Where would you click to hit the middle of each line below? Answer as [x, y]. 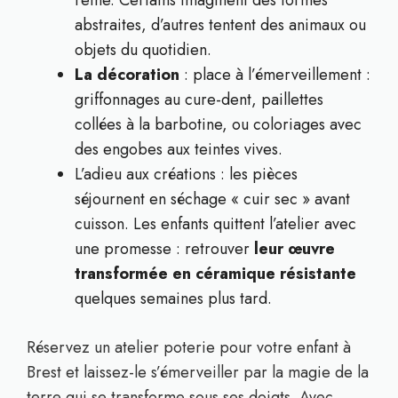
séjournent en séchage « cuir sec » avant [212, 199]
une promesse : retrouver [164, 249]
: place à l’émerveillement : [275, 75]
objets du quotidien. [143, 50]
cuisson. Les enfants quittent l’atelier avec [215, 224]
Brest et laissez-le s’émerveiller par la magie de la [198, 372]
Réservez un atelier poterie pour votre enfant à [189, 347]
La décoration [127, 75]
